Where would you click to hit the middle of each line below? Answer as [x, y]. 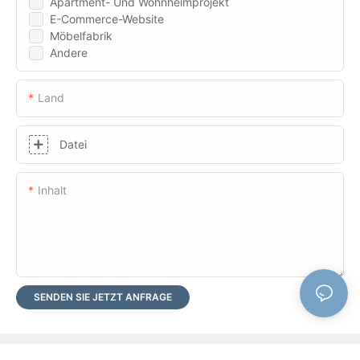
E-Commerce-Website [107, 18]
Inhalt [52, 190]
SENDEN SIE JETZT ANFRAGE [103, 297]
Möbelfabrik [81, 35]
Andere [69, 52]
